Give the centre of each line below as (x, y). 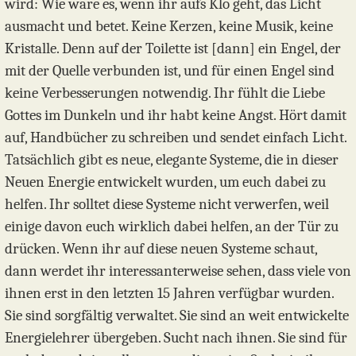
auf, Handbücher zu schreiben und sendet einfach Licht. (176, 137)
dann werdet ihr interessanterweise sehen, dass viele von (178, 271)
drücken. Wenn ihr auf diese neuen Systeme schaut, (161, 248)
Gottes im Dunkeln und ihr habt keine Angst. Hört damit (176, 115)
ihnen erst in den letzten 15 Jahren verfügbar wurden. (169, 293)
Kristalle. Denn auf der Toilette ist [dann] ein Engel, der (173, 48)
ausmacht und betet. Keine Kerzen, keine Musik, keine (169, 26)
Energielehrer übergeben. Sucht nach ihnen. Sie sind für (176, 337)
